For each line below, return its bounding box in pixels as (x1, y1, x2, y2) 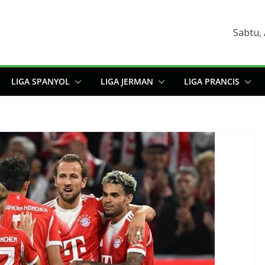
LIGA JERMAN (101, 76, 153, 87)
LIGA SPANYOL (11, 76, 70, 87)
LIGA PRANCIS (184, 76, 240, 87)
